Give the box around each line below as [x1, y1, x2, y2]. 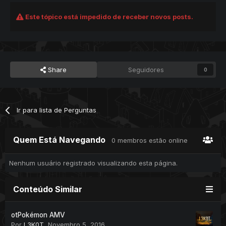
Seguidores [128, 65, 164, 74]
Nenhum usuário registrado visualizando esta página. [9, 158, 178, 167]
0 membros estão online [111, 136, 188, 144]
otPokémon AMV [11, 210, 65, 219]
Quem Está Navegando [13, 134, 111, 145]
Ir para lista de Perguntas [17, 105, 97, 114]
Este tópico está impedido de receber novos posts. [24, 12, 193, 21]
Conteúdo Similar [13, 184, 82, 194]
